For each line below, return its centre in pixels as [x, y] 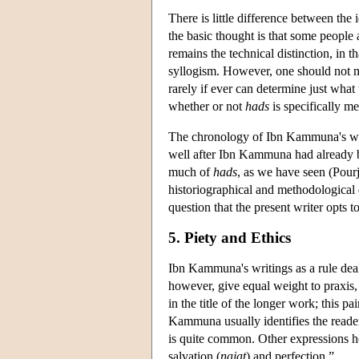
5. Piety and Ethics [230, 237]
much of [191, 171]
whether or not [207, 106]
